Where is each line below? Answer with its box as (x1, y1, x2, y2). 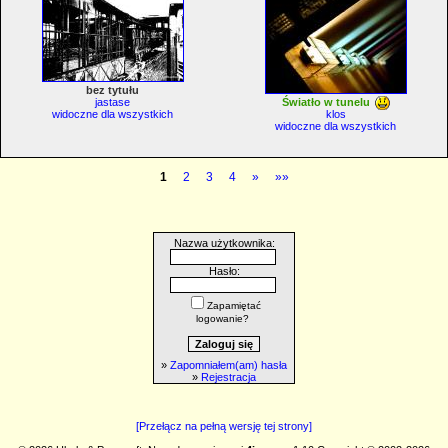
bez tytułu (86, 84, 139, 96)
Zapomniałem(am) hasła (170, 358, 287, 371)
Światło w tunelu (281, 96, 370, 108)
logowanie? (196, 312, 249, 324)
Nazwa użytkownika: (173, 236, 275, 249)
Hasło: (208, 264, 240, 277)
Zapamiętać (207, 299, 261, 311)
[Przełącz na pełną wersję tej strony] (136, 419, 312, 432)
